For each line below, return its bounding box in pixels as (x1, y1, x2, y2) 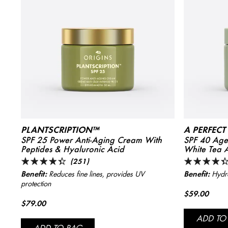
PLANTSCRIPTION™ (21, 124, 99, 135)
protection (21, 179, 51, 188)
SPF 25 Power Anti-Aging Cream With (21, 134, 162, 145)
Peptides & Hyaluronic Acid (21, 144, 124, 154)
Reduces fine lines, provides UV (47, 169, 145, 179)
